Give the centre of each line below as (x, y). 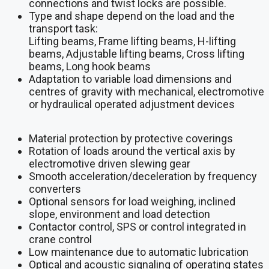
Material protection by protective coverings (131, 138)
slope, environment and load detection (119, 214)
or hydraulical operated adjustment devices (132, 104)
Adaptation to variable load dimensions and (130, 79)
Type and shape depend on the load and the (132, 16)
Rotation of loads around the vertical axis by (132, 151)
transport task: (63, 28)
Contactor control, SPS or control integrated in (138, 226)
